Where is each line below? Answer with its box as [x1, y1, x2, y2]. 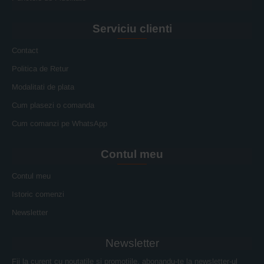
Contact [12, 45, 38, 55]
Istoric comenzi [12, 189, 64, 199]
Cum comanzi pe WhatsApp [12, 118, 107, 128]
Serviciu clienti [92, 22, 172, 35]
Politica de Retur [12, 64, 68, 73]
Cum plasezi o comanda [12, 100, 94, 110]
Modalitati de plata [12, 82, 74, 91]
